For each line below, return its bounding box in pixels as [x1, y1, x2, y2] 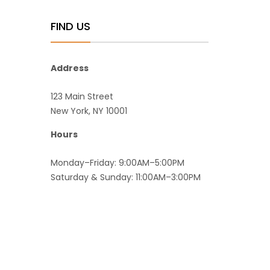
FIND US [50, 18, 90, 34]
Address [50, 61, 89, 74]
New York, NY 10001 [50, 104, 127, 117]
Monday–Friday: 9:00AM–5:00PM [50, 156, 184, 169]
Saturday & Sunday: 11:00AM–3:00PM [50, 171, 201, 183]
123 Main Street [50, 90, 113, 102]
